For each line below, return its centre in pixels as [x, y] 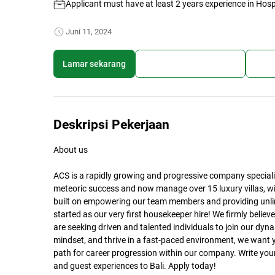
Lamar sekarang [94, 64]
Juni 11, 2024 [89, 32]
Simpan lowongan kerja [190, 64]
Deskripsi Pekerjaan [111, 125]
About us [71, 150]
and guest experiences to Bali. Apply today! [135, 266]
